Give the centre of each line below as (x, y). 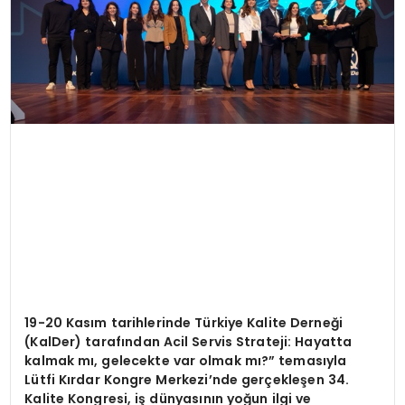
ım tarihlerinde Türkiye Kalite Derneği (217, 323)
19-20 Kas (58, 323)
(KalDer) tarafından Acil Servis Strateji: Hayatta (188, 342)
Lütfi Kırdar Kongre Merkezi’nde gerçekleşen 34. (187, 380)
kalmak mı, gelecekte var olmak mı (143, 361)
